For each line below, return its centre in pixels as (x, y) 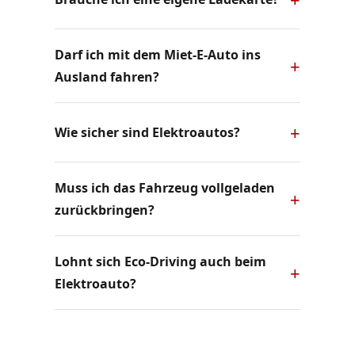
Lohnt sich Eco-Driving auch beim (160, 261)
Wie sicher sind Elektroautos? (147, 132)
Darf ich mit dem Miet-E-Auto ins (157, 54)
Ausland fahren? (107, 76)
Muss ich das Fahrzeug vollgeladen (164, 187)
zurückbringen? (104, 210)
